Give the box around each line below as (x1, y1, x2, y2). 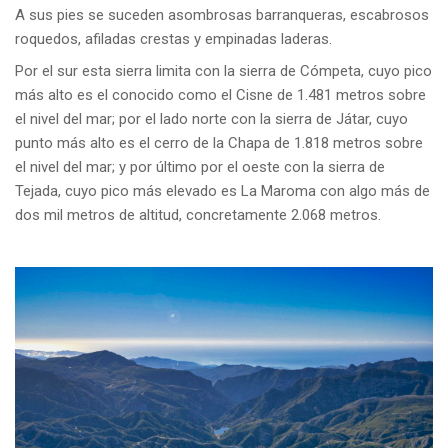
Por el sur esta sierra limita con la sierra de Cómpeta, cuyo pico (15, 61, 432, 80)
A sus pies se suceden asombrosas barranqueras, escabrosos (15, 5, 429, 24)
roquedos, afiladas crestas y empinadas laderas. (15, 29, 332, 48)
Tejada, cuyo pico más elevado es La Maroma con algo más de (15, 181, 430, 200)
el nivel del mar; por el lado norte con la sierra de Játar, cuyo (15, 109, 408, 128)
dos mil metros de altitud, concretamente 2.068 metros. (15, 205, 381, 224)
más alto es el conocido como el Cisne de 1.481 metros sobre (15, 85, 426, 104)
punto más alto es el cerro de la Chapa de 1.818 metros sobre (15, 133, 423, 152)
